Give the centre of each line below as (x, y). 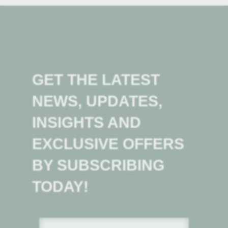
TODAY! (60, 187)
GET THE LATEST (96, 80)
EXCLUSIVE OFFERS (108, 144)
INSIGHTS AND (86, 123)
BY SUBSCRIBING (98, 165)
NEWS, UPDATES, (97, 101)
